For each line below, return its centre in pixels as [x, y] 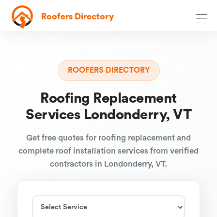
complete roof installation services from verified [108, 151]
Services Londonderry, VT [108, 115]
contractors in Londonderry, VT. [108, 164]
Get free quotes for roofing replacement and [108, 138]
